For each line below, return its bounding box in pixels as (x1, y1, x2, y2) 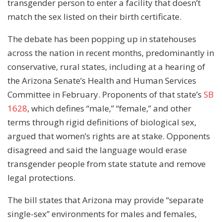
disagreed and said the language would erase (7, 144, 187, 156)
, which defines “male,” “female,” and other (27, 102, 191, 114)
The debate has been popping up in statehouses (7, 33, 196, 45)
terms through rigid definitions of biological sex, (7, 116, 196, 128)
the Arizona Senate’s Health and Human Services (7, 74, 196, 86)
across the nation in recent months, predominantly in (7, 47, 214, 58)
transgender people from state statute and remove (7, 158, 206, 169)
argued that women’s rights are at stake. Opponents (7, 130, 210, 142)
